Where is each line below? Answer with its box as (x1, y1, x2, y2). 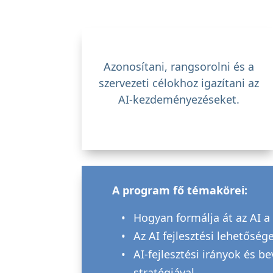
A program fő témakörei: (112, 183, 248, 198)
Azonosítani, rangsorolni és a (104, 58, 255, 74)
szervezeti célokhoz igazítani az (99, 75, 260, 90)
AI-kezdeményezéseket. (118, 91, 240, 107)
